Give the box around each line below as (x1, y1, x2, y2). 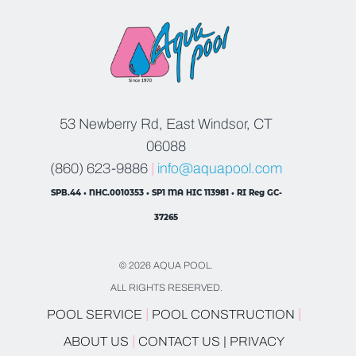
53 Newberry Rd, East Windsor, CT (60, 116, 273, 133)
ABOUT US (64, 334, 132, 348)
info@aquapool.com (157, 161, 282, 177)
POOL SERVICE (47, 307, 142, 321)
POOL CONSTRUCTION (152, 307, 295, 321)
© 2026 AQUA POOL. (119, 260, 213, 272)
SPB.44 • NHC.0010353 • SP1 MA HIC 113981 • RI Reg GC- (50, 188, 282, 199)
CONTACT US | (138, 334, 226, 348)
